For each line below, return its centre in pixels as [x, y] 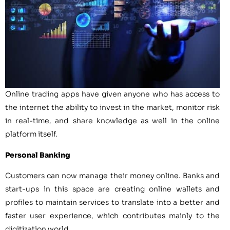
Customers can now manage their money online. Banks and [112, 175]
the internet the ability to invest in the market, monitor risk [112, 108]
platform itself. [31, 134]
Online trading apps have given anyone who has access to [112, 94]
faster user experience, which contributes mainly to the [112, 215]
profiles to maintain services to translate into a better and [112, 202]
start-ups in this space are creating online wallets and [112, 189]
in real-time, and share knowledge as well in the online [112, 121]
